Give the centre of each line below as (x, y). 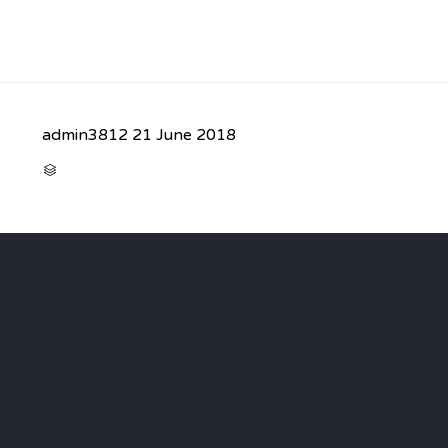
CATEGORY (84, 168)
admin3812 (85, 135)
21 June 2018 (184, 135)
